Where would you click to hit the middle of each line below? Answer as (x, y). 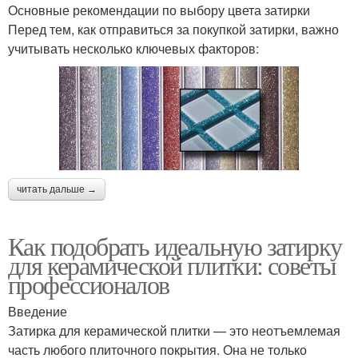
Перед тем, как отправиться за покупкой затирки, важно (173, 29)
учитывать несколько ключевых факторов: (133, 48)
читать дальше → (57, 190)
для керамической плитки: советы (172, 265)
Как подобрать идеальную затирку (175, 246)
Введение (38, 312)
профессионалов (89, 284)
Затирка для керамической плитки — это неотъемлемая (174, 331)
